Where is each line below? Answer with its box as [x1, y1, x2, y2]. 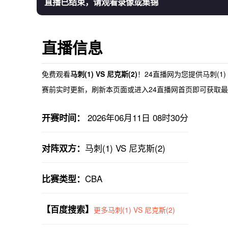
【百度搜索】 [42, 203, 94, 215]
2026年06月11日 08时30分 [85, 111, 188, 124]
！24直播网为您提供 [137, 69, 203, 79]
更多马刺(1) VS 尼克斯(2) [94, 205, 175, 215]
